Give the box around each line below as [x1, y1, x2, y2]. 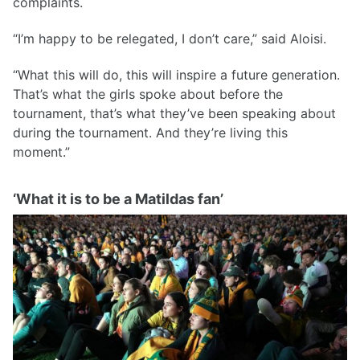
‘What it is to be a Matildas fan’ [13, 190, 223, 207]
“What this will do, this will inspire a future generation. [13, 66, 340, 83]
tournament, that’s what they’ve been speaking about [13, 104, 336, 121]
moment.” [13, 143, 70, 160]
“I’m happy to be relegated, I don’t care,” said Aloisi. [13, 30, 326, 47]
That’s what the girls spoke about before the [13, 85, 283, 102]
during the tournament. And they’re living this [13, 124, 288, 141]
